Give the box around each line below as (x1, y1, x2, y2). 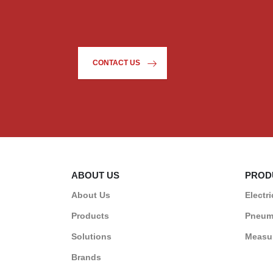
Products (71, 210, 109, 221)
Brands (71, 252, 101, 262)
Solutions (71, 231, 112, 241)
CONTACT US (93, 58, 140, 68)
